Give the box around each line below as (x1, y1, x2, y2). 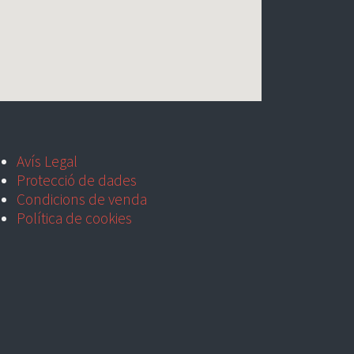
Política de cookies (17, 208, 132, 228)
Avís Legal (17, 151, 77, 171)
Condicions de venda (17, 189, 147, 209)
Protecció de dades (17, 170, 137, 190)
